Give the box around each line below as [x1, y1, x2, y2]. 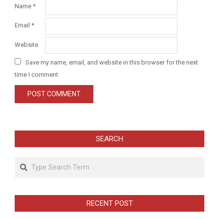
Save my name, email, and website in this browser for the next [25, 58, 198, 66]
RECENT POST [86, 199, 133, 208]
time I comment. [15, 70, 60, 78]
